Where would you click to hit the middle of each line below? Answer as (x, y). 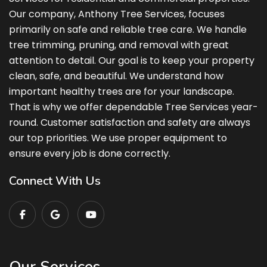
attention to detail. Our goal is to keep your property (132, 60)
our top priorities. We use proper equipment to (118, 138)
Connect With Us (55, 181)
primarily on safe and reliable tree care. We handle (128, 29)
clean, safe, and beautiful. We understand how (116, 76)
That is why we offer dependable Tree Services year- (133, 107)
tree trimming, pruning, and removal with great (119, 45)
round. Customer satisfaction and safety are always (130, 122)
